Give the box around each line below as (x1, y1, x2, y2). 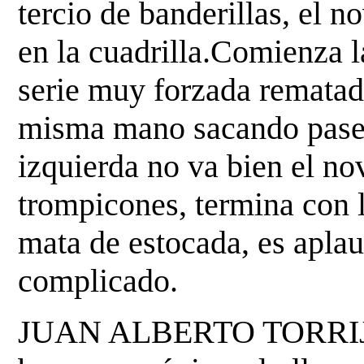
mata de (18, 223, 129, 261)
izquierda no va (18, 147, 227, 184)
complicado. (18, 262, 179, 299)
